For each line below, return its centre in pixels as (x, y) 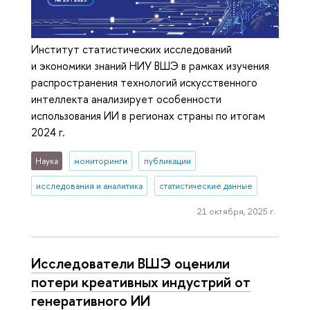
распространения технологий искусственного (144, 82)
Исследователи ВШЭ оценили (130, 263)
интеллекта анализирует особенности (126, 99)
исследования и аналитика (90, 185)
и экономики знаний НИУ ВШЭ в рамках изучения (150, 65)
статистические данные (206, 185)
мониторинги (100, 161)
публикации (167, 161)
